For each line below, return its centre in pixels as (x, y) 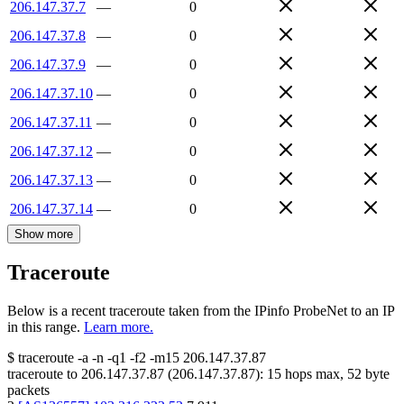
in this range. (44, 327)
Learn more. (119, 327)
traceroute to (42, 374)
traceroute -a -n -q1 (72, 358)
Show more (44, 234)
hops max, (314, 374)
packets (28, 390)
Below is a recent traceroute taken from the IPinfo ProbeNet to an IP (201, 311)
